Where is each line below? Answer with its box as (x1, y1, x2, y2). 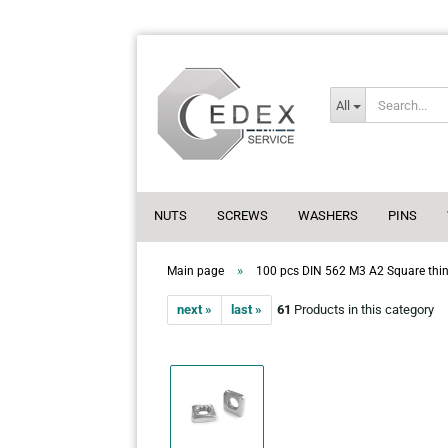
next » (177, 302, 212, 317)
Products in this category (291, 302, 434, 317)
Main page (167, 264, 224, 278)
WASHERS (298, 208, 358, 223)
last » (231, 302, 262, 317)
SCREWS (217, 208, 268, 223)
